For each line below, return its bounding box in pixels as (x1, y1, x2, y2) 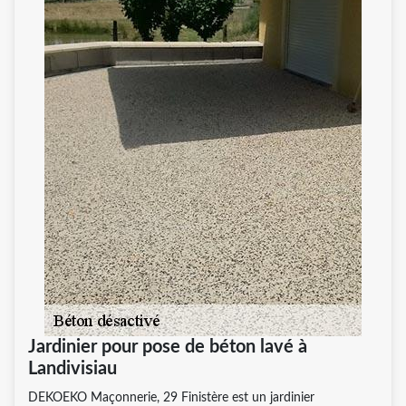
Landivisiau (28, 359, 117, 378)
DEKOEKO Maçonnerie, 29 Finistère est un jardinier (28, 391, 314, 404)
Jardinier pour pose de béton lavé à (28, 337, 307, 356)
